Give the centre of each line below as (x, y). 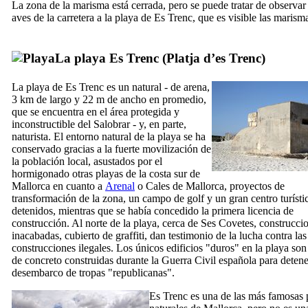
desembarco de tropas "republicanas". (93, 272)
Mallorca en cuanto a (58, 186)
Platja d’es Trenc (214, 58)
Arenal (120, 186)
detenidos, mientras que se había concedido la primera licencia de (153, 210)
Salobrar (112, 124)
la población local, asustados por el (87, 161)
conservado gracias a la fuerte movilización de (111, 148)
